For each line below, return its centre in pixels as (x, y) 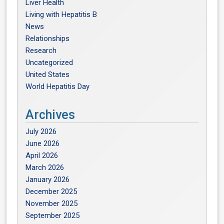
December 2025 (51, 191)
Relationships (48, 38)
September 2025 (53, 215)
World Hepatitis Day (58, 86)
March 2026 (45, 167)
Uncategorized (49, 62)
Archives (50, 114)
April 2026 (42, 155)
